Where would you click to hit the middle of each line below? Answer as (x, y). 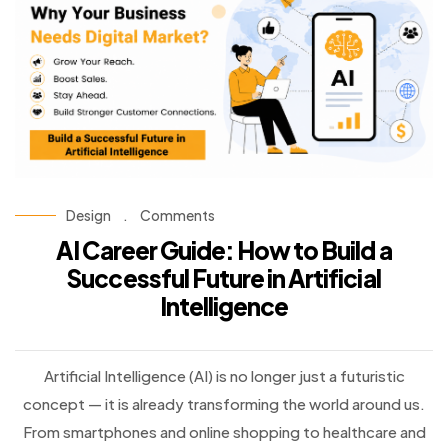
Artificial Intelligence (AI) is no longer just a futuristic (224, 376)
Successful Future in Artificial (224, 278)
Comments (177, 215)
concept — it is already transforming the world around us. (224, 404)
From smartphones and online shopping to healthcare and (224, 432)
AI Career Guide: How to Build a (224, 250)
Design (88, 215)
